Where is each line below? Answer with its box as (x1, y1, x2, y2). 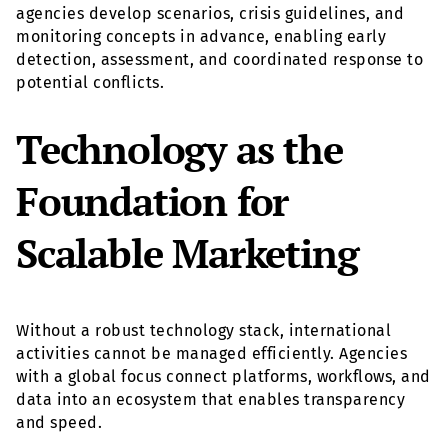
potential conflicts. (16, 73, 164, 93)
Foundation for (16, 174, 289, 228)
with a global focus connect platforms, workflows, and (16, 367, 431, 387)
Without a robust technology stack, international (16, 321, 391, 341)
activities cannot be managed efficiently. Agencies (16, 344, 407, 364)
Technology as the (16, 122, 343, 176)
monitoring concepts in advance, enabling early (16, 27, 386, 47)
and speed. (16, 413, 102, 433)
